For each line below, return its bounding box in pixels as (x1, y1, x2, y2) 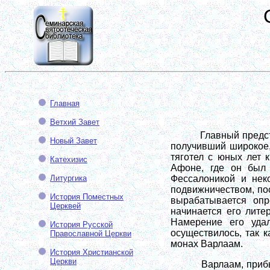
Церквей (50, 201, 81, 210)
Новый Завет (50, 136, 97, 145)
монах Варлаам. (171, 239, 243, 249)
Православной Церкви (50, 229, 131, 238)
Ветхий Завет (50, 118, 99, 127)
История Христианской (50, 248, 133, 257)
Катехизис (50, 155, 87, 164)
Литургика (50, 174, 87, 183)
